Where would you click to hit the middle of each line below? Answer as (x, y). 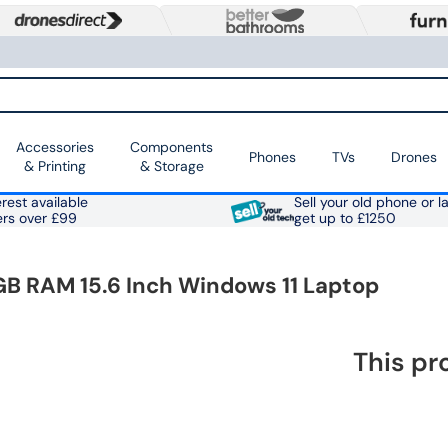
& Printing (55, 166)
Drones (414, 156)
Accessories (55, 147)
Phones (272, 156)
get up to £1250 (344, 219)
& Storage (171, 166)
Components (171, 147)
